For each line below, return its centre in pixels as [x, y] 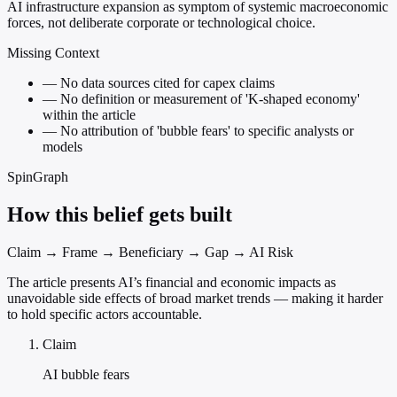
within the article [89, 115]
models [62, 147]
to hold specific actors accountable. [105, 315]
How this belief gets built [120, 215]
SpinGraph [38, 177]
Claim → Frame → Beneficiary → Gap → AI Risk [150, 253]
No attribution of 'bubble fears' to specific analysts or [205, 131]
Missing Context [53, 53]
